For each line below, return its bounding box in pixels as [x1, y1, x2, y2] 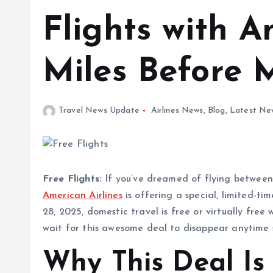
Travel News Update [58, 106, 140, 116]
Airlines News [151, 106, 204, 116]
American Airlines [43, 190, 122, 200]
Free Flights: [43, 174, 105, 184]
